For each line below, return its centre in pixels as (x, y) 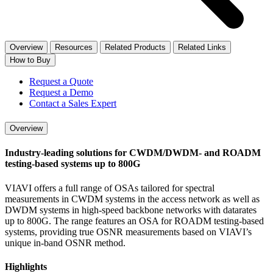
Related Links (202, 47)
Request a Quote (61, 81)
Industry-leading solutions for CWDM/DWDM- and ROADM (133, 153)
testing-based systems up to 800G (73, 164)
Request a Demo (61, 92)
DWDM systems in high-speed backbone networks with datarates (131, 210)
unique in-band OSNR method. (65, 243)
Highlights (26, 266)
